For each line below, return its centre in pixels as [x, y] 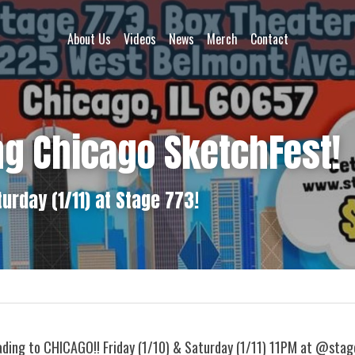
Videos [139, 39]
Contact [269, 39]
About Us [89, 39]
